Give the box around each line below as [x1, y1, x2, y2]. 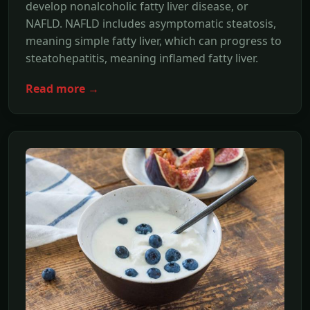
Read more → [26, 81, 99, 97]
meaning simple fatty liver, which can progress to [26, 33, 282, 49]
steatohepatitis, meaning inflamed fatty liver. [26, 51, 258, 66]
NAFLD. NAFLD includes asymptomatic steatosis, [26, 16, 276, 32]
